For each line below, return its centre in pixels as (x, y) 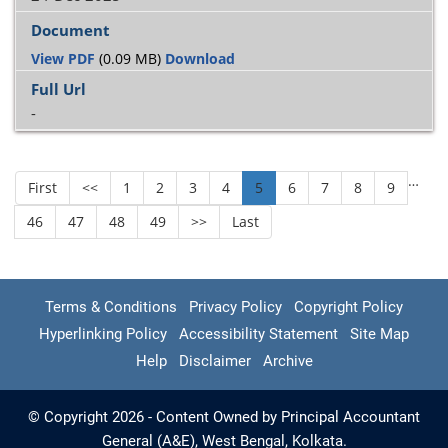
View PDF (63, 58)
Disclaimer (214, 361)
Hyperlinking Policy (103, 334)
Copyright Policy (348, 307)
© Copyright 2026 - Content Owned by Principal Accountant (224, 417)
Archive (287, 361)
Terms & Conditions (111, 307)
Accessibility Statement (258, 334)
